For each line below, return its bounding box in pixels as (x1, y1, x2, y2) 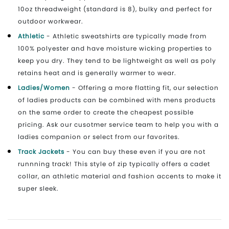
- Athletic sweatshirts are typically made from (47, 31, 207, 40)
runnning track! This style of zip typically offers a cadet (18, 159, 210, 168)
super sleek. (18, 184, 59, 193)
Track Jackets (18, 147, 64, 156)
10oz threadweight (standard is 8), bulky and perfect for (18, 4, 212, 13)
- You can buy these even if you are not (66, 147, 205, 156)
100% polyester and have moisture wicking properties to (18, 43, 212, 53)
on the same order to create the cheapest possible (18, 107, 194, 117)
